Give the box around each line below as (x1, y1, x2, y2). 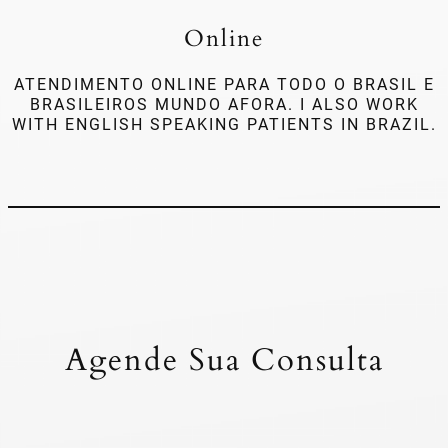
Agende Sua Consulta (64, 338, 384, 381)
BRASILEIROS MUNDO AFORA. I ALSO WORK (29, 95, 419, 115)
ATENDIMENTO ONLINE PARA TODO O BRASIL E (13, 75, 435, 95)
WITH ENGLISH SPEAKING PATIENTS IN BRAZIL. (11, 115, 437, 135)
